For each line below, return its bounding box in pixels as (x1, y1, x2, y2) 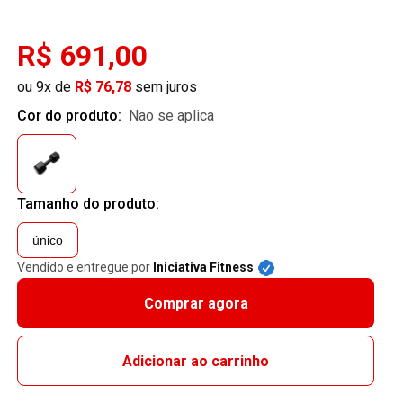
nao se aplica (139, 107, 215, 124)
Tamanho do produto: (17, 195, 160, 212)
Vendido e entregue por (17, 260, 151, 274)
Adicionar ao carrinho (122, 352, 270, 370)
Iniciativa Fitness (153, 260, 255, 274)
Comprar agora (143, 294, 248, 312)
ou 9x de (17, 78, 76, 95)
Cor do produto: (17, 107, 126, 124)
